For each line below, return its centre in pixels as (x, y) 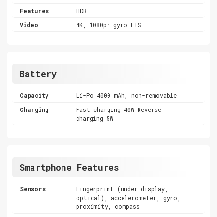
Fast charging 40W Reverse (119, 109)
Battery (38, 73)
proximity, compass (108, 206)
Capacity (34, 95)
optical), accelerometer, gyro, (129, 197)
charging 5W (95, 118)
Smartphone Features (69, 167)
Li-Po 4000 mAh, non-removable (127, 95)
